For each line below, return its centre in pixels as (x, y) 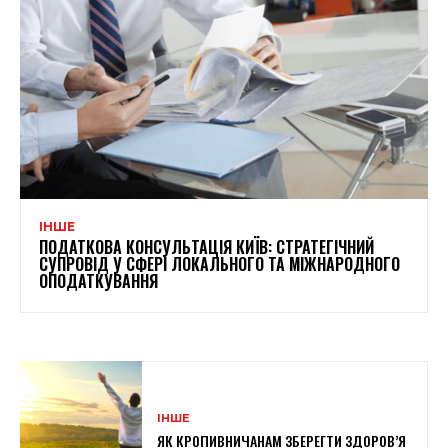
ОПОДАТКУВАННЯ (98, 280)
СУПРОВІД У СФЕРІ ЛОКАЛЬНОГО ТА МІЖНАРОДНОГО (219, 263)
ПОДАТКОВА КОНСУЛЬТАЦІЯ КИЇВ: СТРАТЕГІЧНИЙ (206, 246)
